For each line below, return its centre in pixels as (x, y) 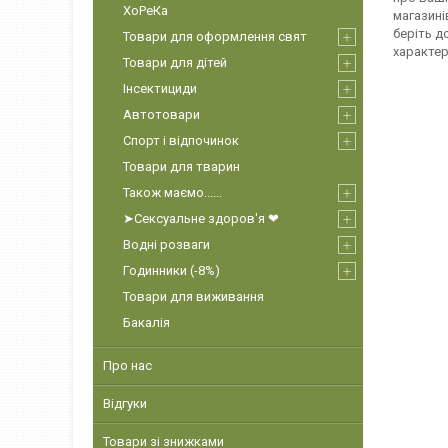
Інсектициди (160, 88)
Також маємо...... (172, 192)
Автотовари (161, 114)
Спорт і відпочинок (181, 140)
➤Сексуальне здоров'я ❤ (201, 218)
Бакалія (146, 322)
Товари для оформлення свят (215, 36)
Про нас (127, 365)
